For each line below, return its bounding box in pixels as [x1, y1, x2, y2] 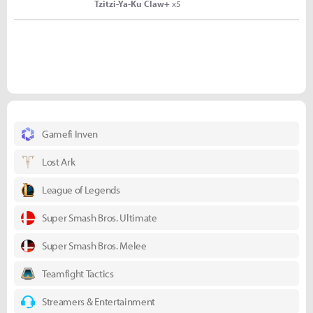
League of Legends [42, 183, 120, 196]
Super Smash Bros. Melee [42, 239, 147, 252]
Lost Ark [42, 155, 75, 168]
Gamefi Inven [42, 127, 99, 140]
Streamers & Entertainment [42, 295, 155, 308]
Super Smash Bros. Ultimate [42, 211, 157, 224]
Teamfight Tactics [42, 267, 114, 280]
